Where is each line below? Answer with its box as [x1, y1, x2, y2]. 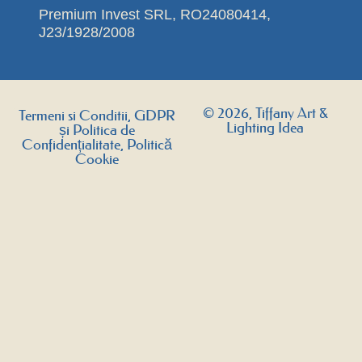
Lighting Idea [226, 118, 304, 137]
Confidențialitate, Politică [22, 135, 172, 154]
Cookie [75, 149, 119, 168]
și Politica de [59, 120, 135, 139]
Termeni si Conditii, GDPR [19, 106, 175, 124]
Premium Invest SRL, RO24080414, [39, 5, 271, 23]
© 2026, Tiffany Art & [202, 103, 328, 122]
